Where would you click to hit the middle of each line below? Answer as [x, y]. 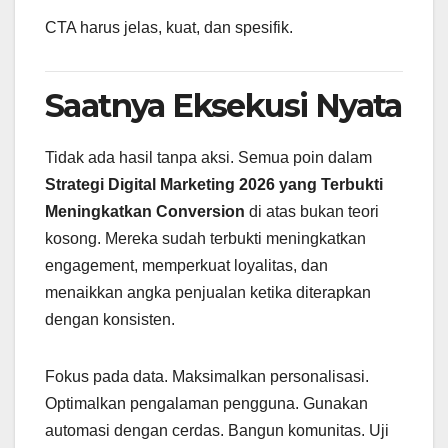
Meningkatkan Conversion [145, 212]
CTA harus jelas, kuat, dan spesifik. [169, 28]
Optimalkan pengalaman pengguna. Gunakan [206, 404]
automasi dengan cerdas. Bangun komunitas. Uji [217, 431]
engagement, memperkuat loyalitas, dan [186, 266]
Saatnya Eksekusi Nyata [223, 106]
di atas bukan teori [312, 212]
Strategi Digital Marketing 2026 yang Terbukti [214, 185]
